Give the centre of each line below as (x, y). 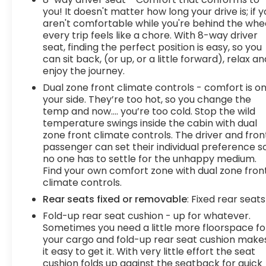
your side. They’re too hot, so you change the (147, 99)
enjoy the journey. (84, 71)
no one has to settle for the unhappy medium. (150, 159)
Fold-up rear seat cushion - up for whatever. (147, 216)
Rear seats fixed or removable (115, 199)
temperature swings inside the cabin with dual (150, 123)
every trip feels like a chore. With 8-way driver (151, 35)
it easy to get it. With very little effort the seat (149, 251)
